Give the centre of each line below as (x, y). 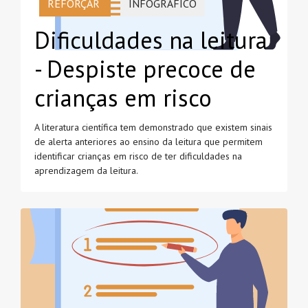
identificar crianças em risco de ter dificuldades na (138, 156)
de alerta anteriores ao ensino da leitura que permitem (148, 142)
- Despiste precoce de (145, 69)
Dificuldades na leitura (151, 40)
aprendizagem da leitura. (86, 171)
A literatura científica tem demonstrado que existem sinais (153, 128)
